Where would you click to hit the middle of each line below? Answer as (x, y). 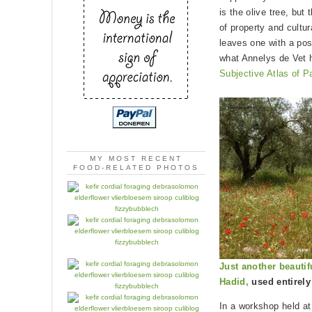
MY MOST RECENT (136, 159)
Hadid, (234, 282)
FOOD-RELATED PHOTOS (136, 168)
